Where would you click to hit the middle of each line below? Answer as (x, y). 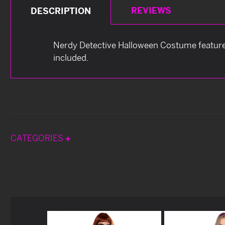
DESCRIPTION (61, 11)
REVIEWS (151, 10)
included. (71, 57)
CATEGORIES (38, 138)
